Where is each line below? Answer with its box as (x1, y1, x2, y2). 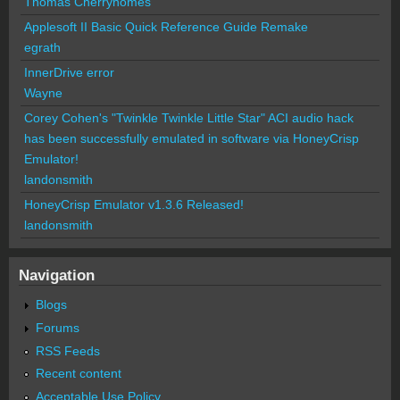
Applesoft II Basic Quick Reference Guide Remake (24, 19, 308, 34)
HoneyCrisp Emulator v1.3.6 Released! (24, 196, 244, 212)
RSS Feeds (36, 343, 101, 358)
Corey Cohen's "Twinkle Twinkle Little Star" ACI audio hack (24, 110, 354, 125)
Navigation (19, 265, 95, 284)
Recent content (36, 366, 122, 381)
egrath (24, 39, 61, 54)
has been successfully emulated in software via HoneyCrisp (24, 130, 359, 146)
